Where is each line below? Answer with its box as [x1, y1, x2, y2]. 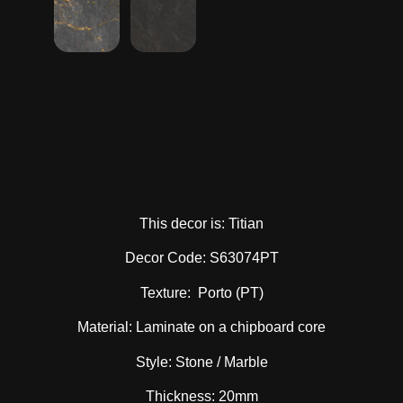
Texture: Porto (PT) [139, 284, 264, 300]
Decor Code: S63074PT [124, 250, 279, 266]
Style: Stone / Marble [135, 354, 268, 370]
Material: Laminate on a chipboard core [77, 319, 326, 336]
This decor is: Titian [139, 215, 264, 231]
